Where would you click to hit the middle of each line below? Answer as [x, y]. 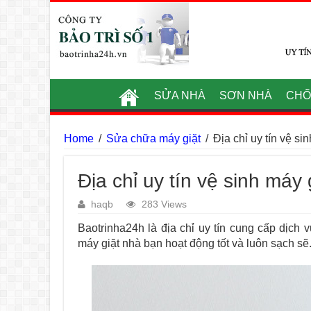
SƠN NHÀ [245, 95]
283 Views [164, 204]
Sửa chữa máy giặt [153, 138]
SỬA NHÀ [179, 95]
